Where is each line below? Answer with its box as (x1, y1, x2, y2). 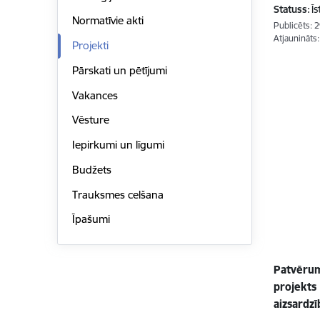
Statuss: (274, 3, 311, 16)
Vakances (71, 88, 118, 102)
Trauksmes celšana (71, 187, 164, 201)
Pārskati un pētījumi (71, 63, 167, 77)
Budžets (71, 162, 111, 176)
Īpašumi (71, 212, 110, 226)
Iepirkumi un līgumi (71, 138, 164, 152)
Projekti (71, 39, 109, 53)
